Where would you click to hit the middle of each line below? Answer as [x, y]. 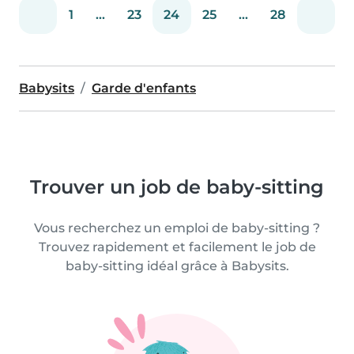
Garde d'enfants [144, 88]
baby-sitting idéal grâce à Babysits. [177, 265]
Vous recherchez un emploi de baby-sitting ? [177, 228]
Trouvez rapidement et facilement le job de [177, 247]
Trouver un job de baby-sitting [177, 186]
